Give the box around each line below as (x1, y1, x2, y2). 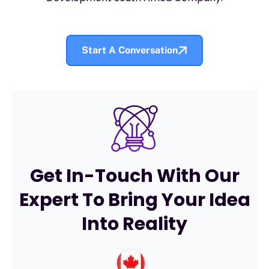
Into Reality (82, 211, 187, 237)
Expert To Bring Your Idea (19, 187, 250, 213)
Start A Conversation (82, 44, 178, 56)
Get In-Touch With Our (29, 163, 240, 189)
